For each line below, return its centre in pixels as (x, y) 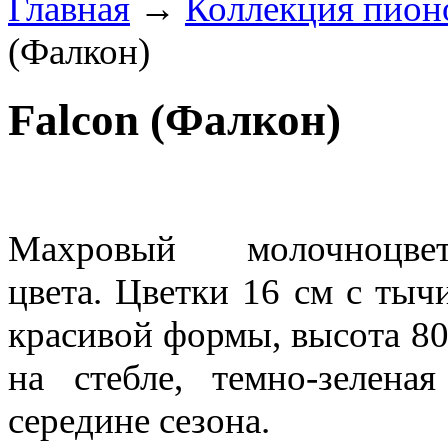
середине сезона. (139, 420)
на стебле (91, 377)
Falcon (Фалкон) (174, 120)
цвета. (62, 291)
